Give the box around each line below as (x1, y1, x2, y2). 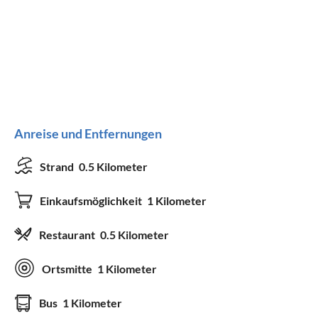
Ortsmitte (42, 261, 94, 275)
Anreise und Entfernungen (14, 125, 162, 141)
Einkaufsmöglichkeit (40, 193, 144, 207)
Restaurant (39, 227, 97, 241)
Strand (40, 159, 76, 173)
